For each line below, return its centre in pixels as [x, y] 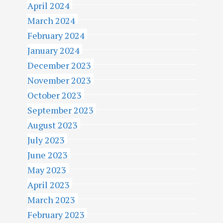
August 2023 [53, 125]
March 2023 [51, 200]
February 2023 [56, 215]
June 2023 [48, 155]
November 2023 [59, 80]
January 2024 [54, 50]
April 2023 [49, 185]
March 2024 [51, 20]
